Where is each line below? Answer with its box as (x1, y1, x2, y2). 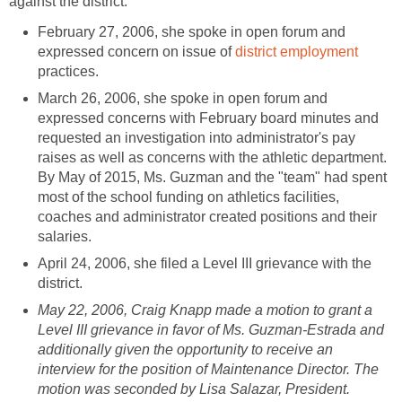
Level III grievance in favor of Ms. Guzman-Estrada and (38, 321, 384, 337)
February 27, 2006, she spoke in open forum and (38, 23, 345, 39)
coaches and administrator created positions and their (38, 208, 377, 224)
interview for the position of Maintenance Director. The (38, 361, 379, 377)
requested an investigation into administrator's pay (38, 129, 355, 145)
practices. (38, 63, 99, 79)
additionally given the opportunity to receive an (38, 341, 333, 357)
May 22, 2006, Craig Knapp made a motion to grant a (38, 301, 372, 318)
